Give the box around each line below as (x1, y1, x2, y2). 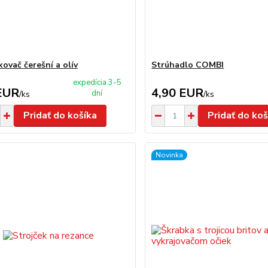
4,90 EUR (151, 85, 204, 101)
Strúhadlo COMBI (151, 59, 224, 71)
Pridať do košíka (23, 109, 97, 122)
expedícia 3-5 (72, 77, 121, 88)
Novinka (156, 150, 184, 160)
